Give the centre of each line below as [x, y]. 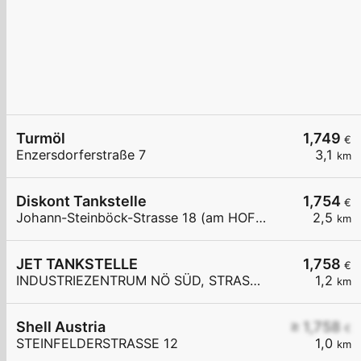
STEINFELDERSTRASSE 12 [97, 344]
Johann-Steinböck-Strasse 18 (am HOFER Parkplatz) [261, 218]
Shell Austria [61, 327]
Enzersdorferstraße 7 [81, 155]
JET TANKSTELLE [77, 264]
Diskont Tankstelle [81, 201]
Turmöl [41, 139]
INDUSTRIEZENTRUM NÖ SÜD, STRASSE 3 [255, 281]
